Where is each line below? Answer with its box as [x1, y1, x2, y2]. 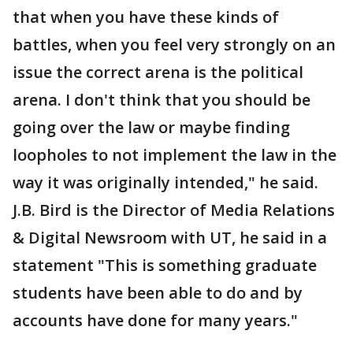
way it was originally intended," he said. [13, 172, 318, 193]
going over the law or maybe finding [13, 117, 290, 138]
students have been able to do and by [13, 282, 303, 303]
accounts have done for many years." [13, 310, 298, 331]
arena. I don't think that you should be [13, 89, 310, 110]
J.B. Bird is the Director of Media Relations [13, 199, 335, 221]
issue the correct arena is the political [13, 61, 303, 83]
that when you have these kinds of [13, 6, 279, 28]
